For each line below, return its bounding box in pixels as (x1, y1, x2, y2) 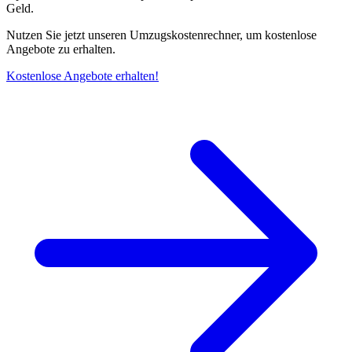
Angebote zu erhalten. (6, 42, 115, 57)
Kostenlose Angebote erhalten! (6, 69, 159, 83)
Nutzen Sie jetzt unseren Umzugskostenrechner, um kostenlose (6, 28, 317, 42)
